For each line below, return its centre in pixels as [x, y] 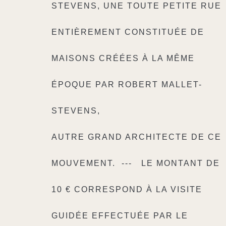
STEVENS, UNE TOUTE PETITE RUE [136, 6]
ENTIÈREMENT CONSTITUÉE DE [128, 32]
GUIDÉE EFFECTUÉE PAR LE [120, 216]
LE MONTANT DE [181, 163]
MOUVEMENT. [83, 163]
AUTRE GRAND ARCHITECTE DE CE [136, 137]
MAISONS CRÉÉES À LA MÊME [123, 58]
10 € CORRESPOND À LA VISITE [127, 189]
